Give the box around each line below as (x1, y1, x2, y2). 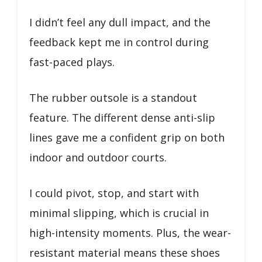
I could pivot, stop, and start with (29, 185, 199, 200)
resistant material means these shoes (29, 245, 220, 260)
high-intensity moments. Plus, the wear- (29, 225, 231, 240)
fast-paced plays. (29, 54, 115, 69)
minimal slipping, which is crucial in (29, 205, 209, 220)
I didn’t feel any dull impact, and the (29, 15, 211, 29)
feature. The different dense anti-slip (29, 110, 215, 125)
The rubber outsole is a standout (29, 90, 197, 105)
